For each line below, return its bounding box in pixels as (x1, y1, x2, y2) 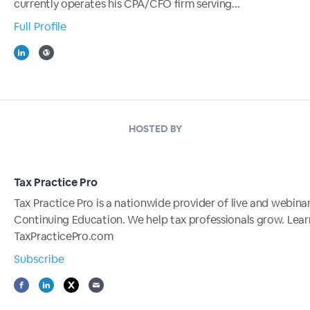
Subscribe (14, 252, 64, 267)
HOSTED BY (128, 122, 182, 135)
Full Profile (14, 19, 66, 34)
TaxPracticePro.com (14, 229, 113, 244)
